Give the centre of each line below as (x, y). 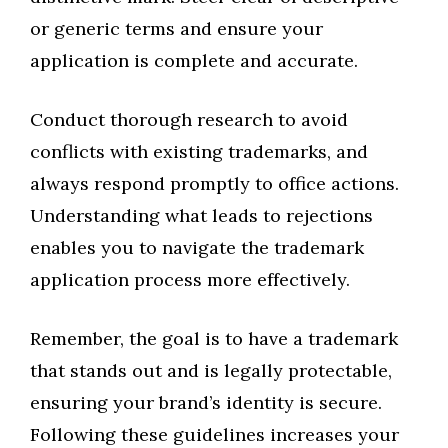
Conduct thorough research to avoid (189, 120)
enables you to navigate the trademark (197, 248)
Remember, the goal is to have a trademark (214, 339)
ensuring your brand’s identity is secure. (206, 403)
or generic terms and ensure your (176, 29)
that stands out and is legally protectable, (211, 371)
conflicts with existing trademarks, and (199, 152)
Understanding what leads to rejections (201, 216)
